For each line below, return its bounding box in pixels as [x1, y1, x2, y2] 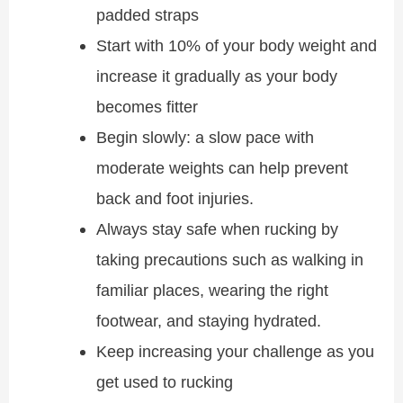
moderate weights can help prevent [95, 157, 348, 177]
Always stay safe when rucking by [95, 219, 338, 238]
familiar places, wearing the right [95, 280, 328, 300]
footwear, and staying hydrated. [95, 310, 321, 330]
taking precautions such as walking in [95, 249, 363, 269]
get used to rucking [95, 372, 233, 391]
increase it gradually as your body [95, 66, 337, 85]
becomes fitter [95, 96, 198, 116]
